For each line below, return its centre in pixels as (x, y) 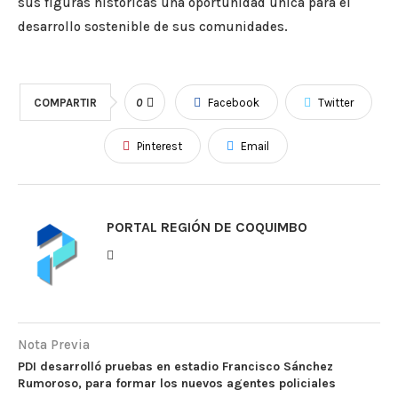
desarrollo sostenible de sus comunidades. (153, 27)
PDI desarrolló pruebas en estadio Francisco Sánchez (175, 367)
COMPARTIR (65, 103)
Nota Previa (54, 345)
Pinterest (159, 147)
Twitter (335, 103)
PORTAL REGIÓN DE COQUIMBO (207, 227)
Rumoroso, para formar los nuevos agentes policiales (177, 384)
